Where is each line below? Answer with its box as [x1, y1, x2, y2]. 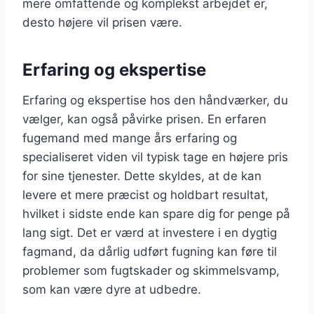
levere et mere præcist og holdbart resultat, [22, 187, 268, 202]
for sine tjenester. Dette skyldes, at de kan [22, 168, 261, 183]
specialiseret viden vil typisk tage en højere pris [22, 149, 288, 164]
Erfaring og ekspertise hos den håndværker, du [22, 93, 288, 107]
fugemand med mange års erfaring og [22, 130, 237, 145]
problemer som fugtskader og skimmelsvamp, [22, 263, 280, 278]
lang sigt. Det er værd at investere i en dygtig [22, 225, 277, 240]
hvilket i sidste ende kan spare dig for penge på [22, 206, 290, 221]
